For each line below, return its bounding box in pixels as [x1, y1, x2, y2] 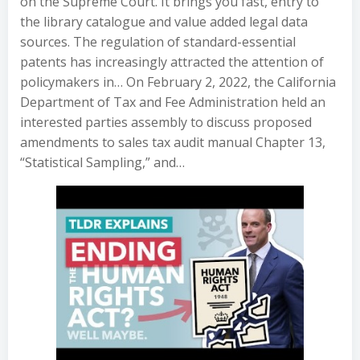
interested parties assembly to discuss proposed [20, 113, 312, 131]
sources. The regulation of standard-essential [20, 33, 296, 51]
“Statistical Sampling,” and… [20, 153, 185, 171]
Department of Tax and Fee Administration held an [20, 93, 325, 111]
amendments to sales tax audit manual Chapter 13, [20, 133, 325, 151]
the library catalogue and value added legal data [20, 13, 308, 31]
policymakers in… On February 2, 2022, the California [20, 73, 336, 91]
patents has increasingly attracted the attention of [20, 53, 324, 71]
